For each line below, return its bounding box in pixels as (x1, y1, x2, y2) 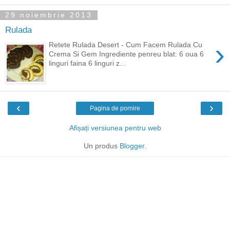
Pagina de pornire (90, 104, 140, 112)
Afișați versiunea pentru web (69, 123, 161, 132)
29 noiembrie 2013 (5, 11, 92, 20)
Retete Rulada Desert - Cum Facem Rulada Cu (49, 40, 203, 49)
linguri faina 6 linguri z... (49, 59, 126, 67)
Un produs (84, 141, 120, 150)
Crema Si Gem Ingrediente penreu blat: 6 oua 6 (49, 49, 204, 58)
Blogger (120, 141, 144, 150)
